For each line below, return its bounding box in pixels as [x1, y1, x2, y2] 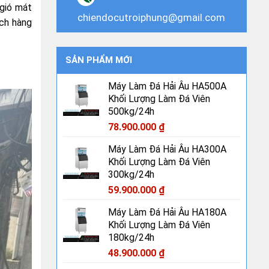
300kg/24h [107, 169, 154, 180]
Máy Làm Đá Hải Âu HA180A [107, 207, 226, 218]
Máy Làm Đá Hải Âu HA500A [107, 80, 226, 92]
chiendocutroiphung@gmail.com [77, 11, 226, 23]
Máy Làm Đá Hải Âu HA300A [107, 144, 226, 155]
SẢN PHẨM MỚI [65, 55, 132, 65]
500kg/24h [107, 106, 154, 117]
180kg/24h [107, 232, 154, 243]
